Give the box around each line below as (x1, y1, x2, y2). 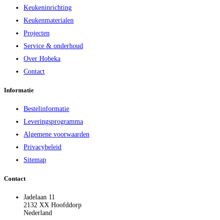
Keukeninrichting (24, 3, 72, 11)
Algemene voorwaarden (24, 130, 89, 138)
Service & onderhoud (24, 42, 83, 50)
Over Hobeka (24, 55, 60, 62)
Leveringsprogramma (24, 117, 83, 125)
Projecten (24, 29, 50, 37)
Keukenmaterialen (24, 16, 74, 24)
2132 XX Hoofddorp (24, 201, 82, 209)
